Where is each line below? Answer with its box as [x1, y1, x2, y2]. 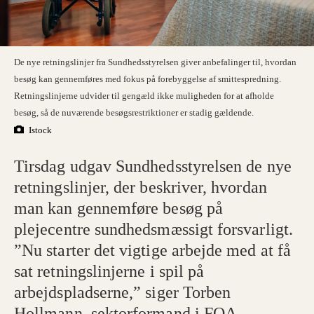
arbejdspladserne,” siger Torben [14, 283, 231, 302]
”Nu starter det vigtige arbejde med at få [14, 241, 291, 260]
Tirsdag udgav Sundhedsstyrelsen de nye [14, 157, 292, 176]
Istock [29, 125, 53, 135]
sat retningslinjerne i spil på [14, 262, 205, 281]
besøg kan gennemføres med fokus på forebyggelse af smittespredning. [14, 74, 282, 84]
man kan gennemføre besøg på [14, 199, 223, 218]
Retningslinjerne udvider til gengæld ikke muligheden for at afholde [14, 90, 275, 101]
